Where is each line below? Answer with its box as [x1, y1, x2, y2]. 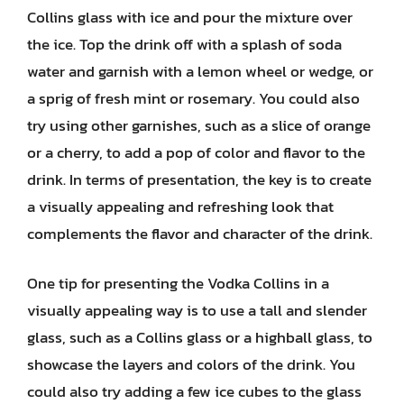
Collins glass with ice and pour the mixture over [27, 5, 353, 29]
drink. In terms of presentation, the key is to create [27, 167, 372, 191]
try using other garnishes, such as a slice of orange [27, 113, 371, 137]
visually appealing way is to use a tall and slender [27, 298, 367, 322]
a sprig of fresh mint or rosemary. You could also [27, 86, 360, 110]
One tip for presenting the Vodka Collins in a [27, 271, 329, 295]
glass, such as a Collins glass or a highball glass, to [27, 326, 372, 349]
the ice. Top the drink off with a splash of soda [27, 32, 342, 56]
